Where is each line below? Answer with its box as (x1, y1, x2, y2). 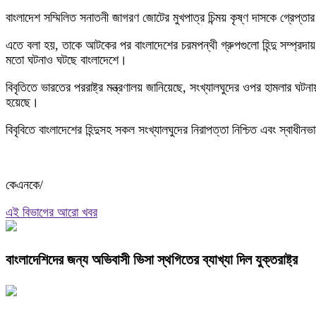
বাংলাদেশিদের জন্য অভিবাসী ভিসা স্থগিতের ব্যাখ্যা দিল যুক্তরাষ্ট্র (6, 251, 298, 267)
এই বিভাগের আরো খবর (6, 205, 97, 219)
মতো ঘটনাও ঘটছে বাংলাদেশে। (6, 53, 127, 67)
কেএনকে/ (6, 178, 43, 192)
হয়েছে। (6, 95, 39, 109)
